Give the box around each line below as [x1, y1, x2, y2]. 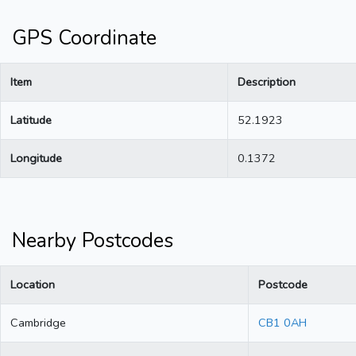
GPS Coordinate [12, 25, 157, 52]
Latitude [10, 112, 52, 129]
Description [238, 74, 296, 91]
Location [10, 277, 55, 293]
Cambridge [10, 315, 66, 331]
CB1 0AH [258, 315, 307, 331]
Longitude [10, 150, 62, 167]
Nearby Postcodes [12, 227, 173, 255]
